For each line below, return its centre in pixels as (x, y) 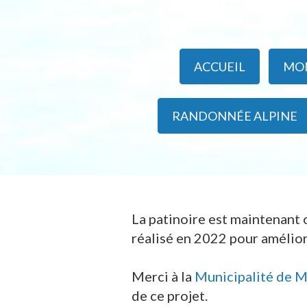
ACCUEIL (219, 66)
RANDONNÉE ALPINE (234, 116)
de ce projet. (170, 295)
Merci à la (163, 276)
